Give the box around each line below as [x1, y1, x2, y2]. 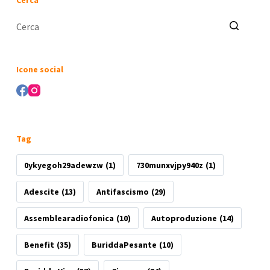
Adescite [24, 186, 59, 197]
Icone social [16, 64, 63, 75]
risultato [15, 54, 52, 65]
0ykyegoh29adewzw [24, 159, 103, 171]
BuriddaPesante [92, 239, 157, 250]
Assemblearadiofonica [24, 212, 114, 224]
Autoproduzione [151, 212, 218, 224]
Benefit [24, 239, 54, 250]
